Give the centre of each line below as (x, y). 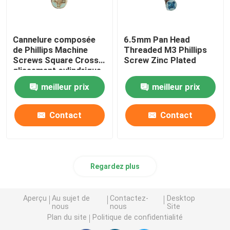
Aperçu (35, 198)
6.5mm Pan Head (157, 39)
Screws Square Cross (56, 60)
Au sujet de (71, 198)
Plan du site (67, 217)
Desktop (181, 198)
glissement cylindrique (57, 70)
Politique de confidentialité (137, 217)
